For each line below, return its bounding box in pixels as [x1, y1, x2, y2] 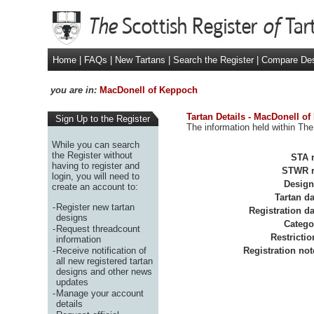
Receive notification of [55, 245, 146, 256]
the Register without [51, 149, 132, 161]
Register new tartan [55, 201, 135, 212]
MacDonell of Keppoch [99, 85, 198, 95]
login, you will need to [51, 170, 139, 182]
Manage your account [55, 287, 144, 299]
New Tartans [111, 55, 168, 65]
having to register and [51, 160, 139, 171]
